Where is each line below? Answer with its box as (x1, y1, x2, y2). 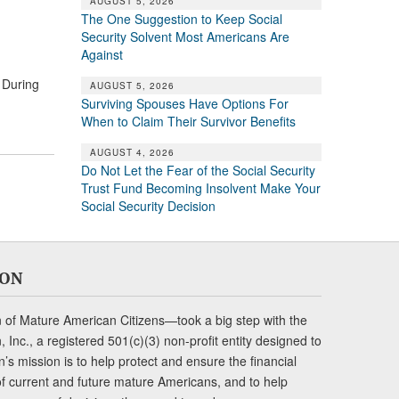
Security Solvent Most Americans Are (80, 27, 289, 45)
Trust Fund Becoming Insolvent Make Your (80, 178, 321, 197)
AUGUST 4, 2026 (89, 145, 175, 159)
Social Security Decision (80, 196, 216, 215)
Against (80, 45, 123, 63)
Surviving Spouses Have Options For (80, 94, 289, 112)
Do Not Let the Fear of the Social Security (80, 160, 315, 179)
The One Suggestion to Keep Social (80, 9, 282, 28)
